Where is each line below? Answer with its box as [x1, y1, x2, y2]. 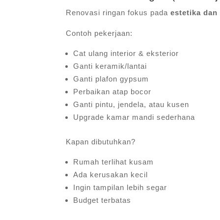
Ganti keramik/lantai [73, 61, 147, 70]
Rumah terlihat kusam [73, 157, 154, 166]
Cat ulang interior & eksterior [73, 49, 179, 57]
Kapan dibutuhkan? [66, 137, 136, 146]
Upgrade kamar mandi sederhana [73, 112, 195, 121]
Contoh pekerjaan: [66, 28, 133, 37]
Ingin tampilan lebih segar [73, 183, 167, 192]
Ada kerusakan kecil [73, 170, 148, 179]
